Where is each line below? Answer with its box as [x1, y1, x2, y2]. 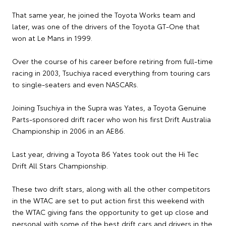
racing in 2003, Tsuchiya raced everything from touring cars [12, 68, 210, 78]
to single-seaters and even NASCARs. [12, 79, 138, 90]
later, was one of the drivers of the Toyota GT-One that [12, 21, 200, 32]
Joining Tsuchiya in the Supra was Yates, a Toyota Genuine [12, 102, 206, 113]
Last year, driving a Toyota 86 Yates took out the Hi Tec [12, 149, 199, 159]
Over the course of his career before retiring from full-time [12, 56, 213, 67]
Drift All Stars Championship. [12, 160, 108, 171]
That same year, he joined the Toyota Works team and [12, 10, 195, 20]
